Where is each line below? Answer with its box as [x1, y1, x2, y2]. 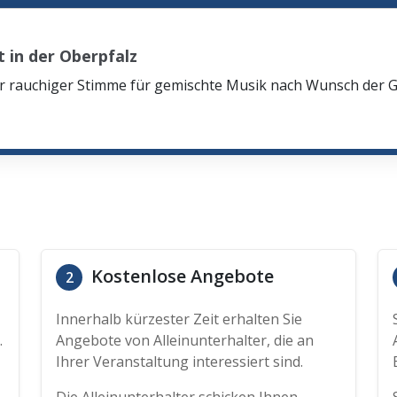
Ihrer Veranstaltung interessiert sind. [56, 352, 303, 371]
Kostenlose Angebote [87, 264, 274, 288]
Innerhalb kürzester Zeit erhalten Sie [56, 309, 302, 329]
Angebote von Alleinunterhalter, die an [56, 331, 314, 350]
